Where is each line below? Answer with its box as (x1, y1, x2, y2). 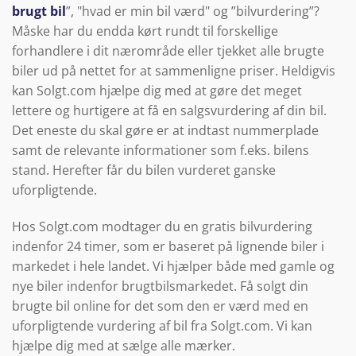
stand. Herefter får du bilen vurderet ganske (12, 161, 276, 180)
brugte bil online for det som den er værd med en (12, 297, 308, 315)
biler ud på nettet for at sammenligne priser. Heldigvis (12, 62, 335, 80)
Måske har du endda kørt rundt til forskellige (12, 22, 278, 41)
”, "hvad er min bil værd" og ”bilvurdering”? (66, 2, 319, 21)
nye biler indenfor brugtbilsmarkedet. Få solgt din (12, 277, 308, 296)
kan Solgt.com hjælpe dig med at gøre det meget (12, 82, 302, 100)
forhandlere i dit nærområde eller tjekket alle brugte (12, 42, 324, 60)
